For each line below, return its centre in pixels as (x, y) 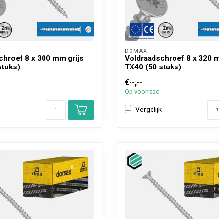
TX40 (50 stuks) (153, 67)
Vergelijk (149, 110)
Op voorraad (142, 91)
